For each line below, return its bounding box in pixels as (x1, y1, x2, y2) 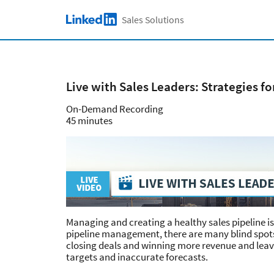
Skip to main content (73, 8, 166, 21)
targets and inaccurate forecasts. (66, 250, 208, 264)
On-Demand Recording (66, 102, 163, 116)
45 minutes (66, 114, 113, 127)
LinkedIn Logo (66, 15, 125, 28)
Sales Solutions (122, 13, 184, 26)
